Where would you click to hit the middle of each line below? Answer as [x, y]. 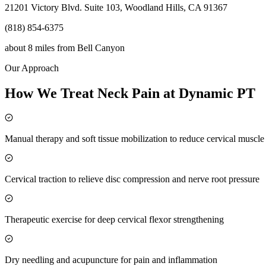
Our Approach [32, 68]
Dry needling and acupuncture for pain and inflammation [111, 259]
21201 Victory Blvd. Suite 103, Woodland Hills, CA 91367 [116, 8]
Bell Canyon [101, 48]
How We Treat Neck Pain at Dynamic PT [130, 93]
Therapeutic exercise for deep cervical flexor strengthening [114, 219]
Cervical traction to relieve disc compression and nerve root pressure [132, 179]
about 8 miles [30, 48]
